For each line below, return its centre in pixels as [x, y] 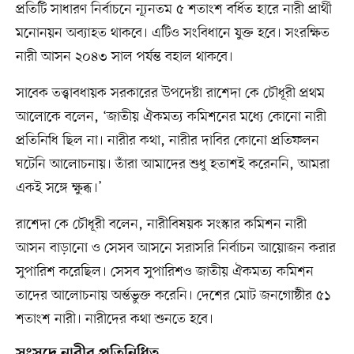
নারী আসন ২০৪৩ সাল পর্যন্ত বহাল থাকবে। [124, 57]
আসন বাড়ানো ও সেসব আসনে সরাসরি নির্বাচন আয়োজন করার [175, 249]
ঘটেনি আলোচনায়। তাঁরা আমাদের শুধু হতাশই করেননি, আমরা [172, 165]
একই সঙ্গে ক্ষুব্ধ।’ [58, 188]
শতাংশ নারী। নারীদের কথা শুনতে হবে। [114, 320]
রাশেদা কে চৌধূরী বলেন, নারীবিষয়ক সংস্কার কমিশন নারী [161, 225]
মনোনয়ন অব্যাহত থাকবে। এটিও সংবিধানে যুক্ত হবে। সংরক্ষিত [172, 34]
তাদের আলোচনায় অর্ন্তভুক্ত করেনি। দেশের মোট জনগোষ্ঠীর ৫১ [173, 296]
